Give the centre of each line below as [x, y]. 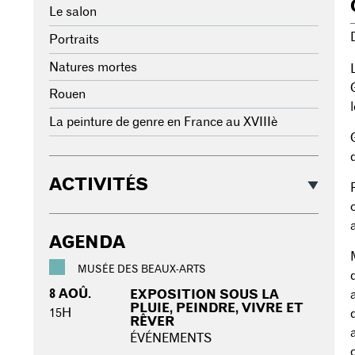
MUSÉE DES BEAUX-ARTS [142, 270]
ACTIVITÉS [99, 184]
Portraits [74, 40]
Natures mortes [93, 67]
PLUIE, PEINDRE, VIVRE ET [217, 309]
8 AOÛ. [70, 294]
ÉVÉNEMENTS [171, 339]
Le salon [73, 12]
